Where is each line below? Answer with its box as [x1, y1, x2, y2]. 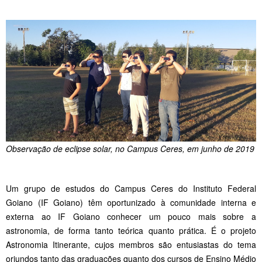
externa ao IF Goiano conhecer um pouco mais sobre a [6, 210, 256, 222]
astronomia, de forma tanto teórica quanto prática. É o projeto [6, 224, 256, 236]
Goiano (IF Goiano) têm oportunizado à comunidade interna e [6, 196, 256, 208]
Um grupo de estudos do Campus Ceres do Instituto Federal [6, 182, 256, 194]
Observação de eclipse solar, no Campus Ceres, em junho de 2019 [6, 142, 254, 154]
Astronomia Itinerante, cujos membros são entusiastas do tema [6, 238, 256, 250]
